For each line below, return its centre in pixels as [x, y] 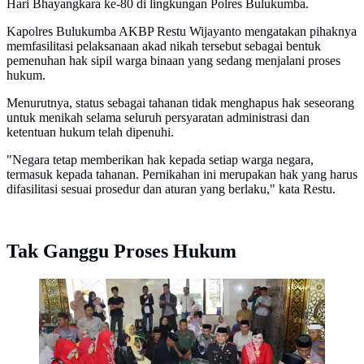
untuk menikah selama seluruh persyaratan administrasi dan [158, 118]
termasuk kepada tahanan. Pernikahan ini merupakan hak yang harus [182, 175]
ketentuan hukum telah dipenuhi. [90, 132]
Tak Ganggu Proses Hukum [121, 251]
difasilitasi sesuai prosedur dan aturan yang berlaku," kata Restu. [171, 189]
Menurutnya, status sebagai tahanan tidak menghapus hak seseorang [180, 103]
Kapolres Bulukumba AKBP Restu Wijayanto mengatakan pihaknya [182, 32]
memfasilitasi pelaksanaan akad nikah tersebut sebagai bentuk [164, 46]
